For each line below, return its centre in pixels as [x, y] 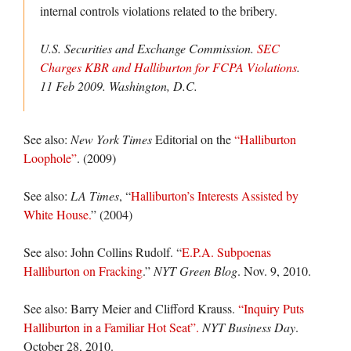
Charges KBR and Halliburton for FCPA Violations [168, 67]
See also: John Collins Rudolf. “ [103, 252]
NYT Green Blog [195, 271]
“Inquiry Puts [271, 308]
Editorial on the [193, 139]
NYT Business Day [249, 327]
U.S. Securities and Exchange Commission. [148, 48]
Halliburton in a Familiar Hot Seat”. [111, 327]
